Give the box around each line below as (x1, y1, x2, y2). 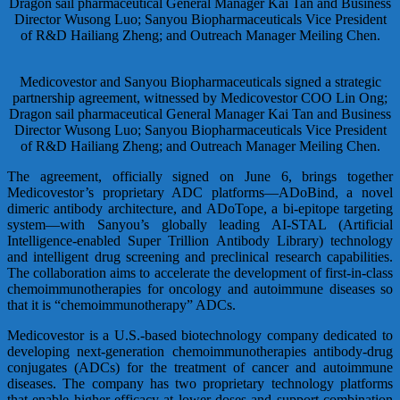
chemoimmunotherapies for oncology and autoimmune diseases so (7, 280, 393, 296)
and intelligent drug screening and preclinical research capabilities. (7, 248, 393, 264)
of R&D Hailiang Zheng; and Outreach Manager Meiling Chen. (20, 137, 380, 154)
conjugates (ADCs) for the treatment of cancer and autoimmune (7, 359, 393, 375)
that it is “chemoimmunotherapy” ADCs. (7, 296, 236, 312)
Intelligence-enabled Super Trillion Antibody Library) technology (7, 232, 393, 248)
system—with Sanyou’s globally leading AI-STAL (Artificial (7, 216, 393, 232)
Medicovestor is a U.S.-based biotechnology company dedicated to (7, 327, 393, 343)
